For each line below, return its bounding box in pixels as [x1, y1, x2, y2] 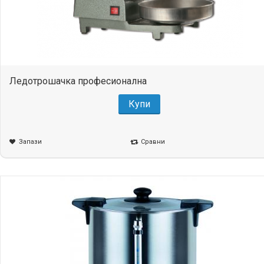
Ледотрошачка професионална [9, 75, 147, 87]
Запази [19, 138, 42, 146]
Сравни [140, 138, 165, 146]
